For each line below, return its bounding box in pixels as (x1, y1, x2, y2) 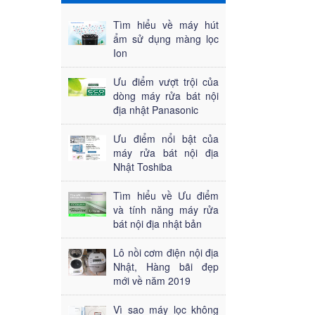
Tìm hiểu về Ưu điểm (113, 188, 219, 202)
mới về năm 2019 (113, 273, 191, 288)
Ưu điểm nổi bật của (113, 131, 219, 146)
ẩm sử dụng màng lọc (113, 31, 219, 46)
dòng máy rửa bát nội (113, 88, 219, 103)
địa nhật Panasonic (113, 102, 199, 117)
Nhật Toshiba (113, 159, 173, 174)
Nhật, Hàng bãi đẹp (113, 259, 219, 274)
